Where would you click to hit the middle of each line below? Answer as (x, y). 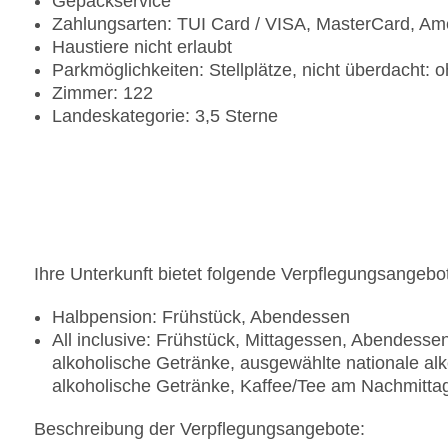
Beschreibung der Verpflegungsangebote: (199, 429)
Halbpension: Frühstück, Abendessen (201, 317)
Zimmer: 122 (102, 93)
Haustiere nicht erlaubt (142, 47)
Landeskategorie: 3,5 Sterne (165, 116)
